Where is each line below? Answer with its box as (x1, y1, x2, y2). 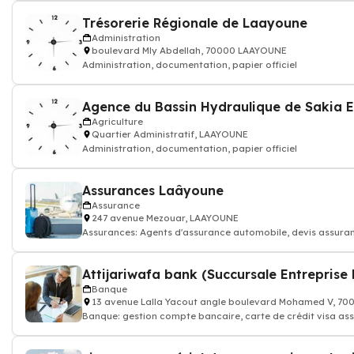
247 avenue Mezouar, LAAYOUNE (92, 213, 239, 224)
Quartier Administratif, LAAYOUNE (92, 129, 248, 140)
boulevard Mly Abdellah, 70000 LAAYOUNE (92, 45, 287, 56)
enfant (82, 239, 113, 250)
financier (82, 323, 123, 334)
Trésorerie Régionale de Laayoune (82, 15, 307, 31)
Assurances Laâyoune (82, 183, 224, 198)
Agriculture (92, 116, 143, 127)
